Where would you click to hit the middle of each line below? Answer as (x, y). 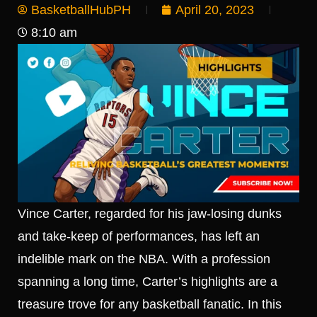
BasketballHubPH (81, 10)
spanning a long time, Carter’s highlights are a (148, 282)
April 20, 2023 (215, 10)
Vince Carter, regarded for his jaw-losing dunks (150, 214)
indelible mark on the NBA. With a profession (144, 259)
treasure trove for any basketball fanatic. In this (150, 305)
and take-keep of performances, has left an (139, 237)
